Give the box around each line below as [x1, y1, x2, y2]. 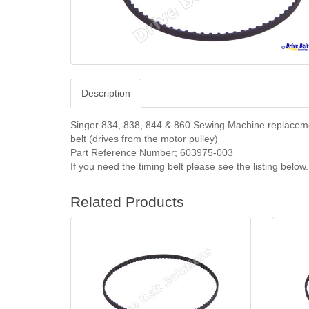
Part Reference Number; [70, 147, 180, 158]
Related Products [70, 194, 184, 210]
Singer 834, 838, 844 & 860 [70, 119, 193, 130]
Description [81, 88, 130, 99]
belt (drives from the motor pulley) [70, 133, 218, 144]
